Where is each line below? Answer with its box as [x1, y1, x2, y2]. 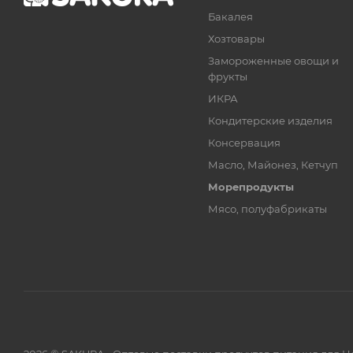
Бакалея [208, 9, 254, 23]
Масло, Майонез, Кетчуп [208, 158, 339, 171]
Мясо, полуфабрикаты [208, 202, 328, 215]
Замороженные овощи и [208, 54, 340, 67]
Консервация [208, 136, 281, 149]
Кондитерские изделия [208, 113, 333, 127]
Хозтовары [208, 32, 266, 45]
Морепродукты [208, 180, 295, 193]
